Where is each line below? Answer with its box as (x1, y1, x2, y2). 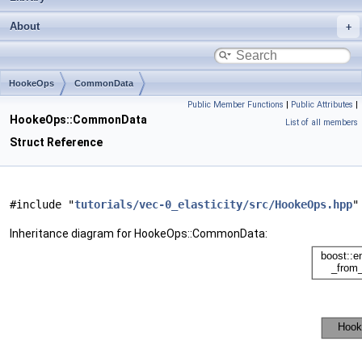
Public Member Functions (187, 99, 284, 110)
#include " (10, 198, 74, 211)
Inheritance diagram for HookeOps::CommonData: (10, 227, 267, 240)
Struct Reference (10, 136, 103, 149)
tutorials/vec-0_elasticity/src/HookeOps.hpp (74, 198, 352, 211)
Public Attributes (291, 99, 353, 110)
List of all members (285, 117, 358, 128)
